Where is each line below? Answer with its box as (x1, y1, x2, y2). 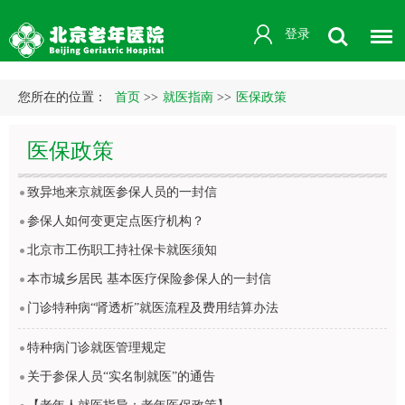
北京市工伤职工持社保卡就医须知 (27, 243, 217, 257)
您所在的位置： (18, 90, 110, 104)
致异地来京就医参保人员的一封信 (27, 185, 217, 199)
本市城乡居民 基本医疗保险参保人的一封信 (27, 272, 271, 286)
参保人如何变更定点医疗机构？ (27, 214, 204, 228)
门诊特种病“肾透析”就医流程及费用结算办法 (27, 301, 278, 315)
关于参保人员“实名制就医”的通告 (27, 370, 215, 383)
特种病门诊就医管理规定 (27, 341, 166, 354)
